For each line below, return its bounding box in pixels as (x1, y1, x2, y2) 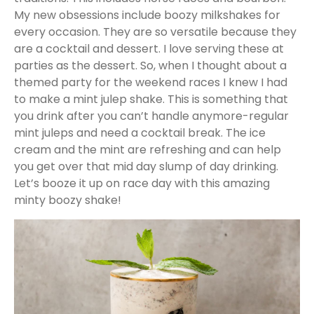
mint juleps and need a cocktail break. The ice (14, 125, 266, 142)
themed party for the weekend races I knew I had (14, 74, 287, 91)
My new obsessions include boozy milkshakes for (14, 7, 280, 24)
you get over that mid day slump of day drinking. (14, 158, 278, 175)
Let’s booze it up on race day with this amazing (14, 175, 270, 192)
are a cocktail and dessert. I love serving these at (14, 41, 284, 57)
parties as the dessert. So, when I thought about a (14, 57, 287, 74)
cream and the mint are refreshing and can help (14, 142, 281, 158)
